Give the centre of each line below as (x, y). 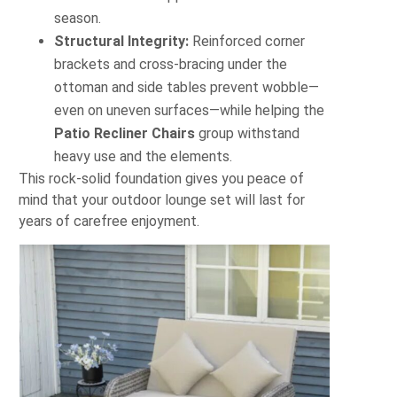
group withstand (248, 133)
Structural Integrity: (122, 41)
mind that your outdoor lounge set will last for (162, 199)
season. (78, 18)
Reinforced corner (247, 41)
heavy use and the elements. (144, 156)
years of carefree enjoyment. (109, 221)
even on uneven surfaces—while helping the (190, 110)
